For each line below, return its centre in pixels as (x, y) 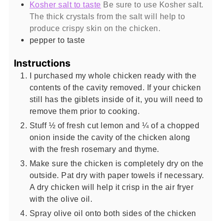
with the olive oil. (61, 199)
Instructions (42, 63)
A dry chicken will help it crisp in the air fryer (111, 187)
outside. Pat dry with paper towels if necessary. (117, 175)
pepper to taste (57, 40)
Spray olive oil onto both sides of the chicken (113, 213)
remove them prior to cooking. (85, 111)
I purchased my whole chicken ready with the (113, 75)
